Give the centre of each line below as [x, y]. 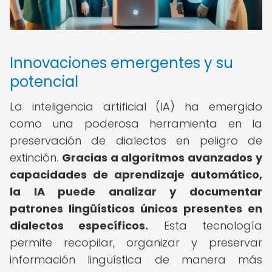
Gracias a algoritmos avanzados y [162, 158]
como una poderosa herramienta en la [136, 124]
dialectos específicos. [79, 226]
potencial [44, 82]
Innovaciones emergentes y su [121, 63]
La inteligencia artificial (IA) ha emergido [136, 107]
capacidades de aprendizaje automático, [136, 175]
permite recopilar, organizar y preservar [136, 243]
